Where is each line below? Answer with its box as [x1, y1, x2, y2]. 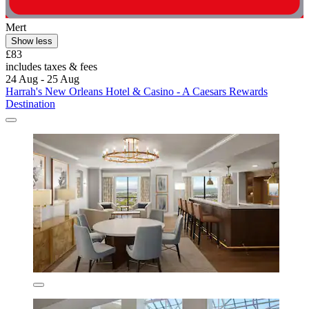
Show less [11, 36, 52, 47]
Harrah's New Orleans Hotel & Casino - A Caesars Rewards [6, 86, 268, 98]
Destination [6, 98, 55, 110]
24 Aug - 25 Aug [6, 73, 79, 86]
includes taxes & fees [6, 61, 97, 73]
